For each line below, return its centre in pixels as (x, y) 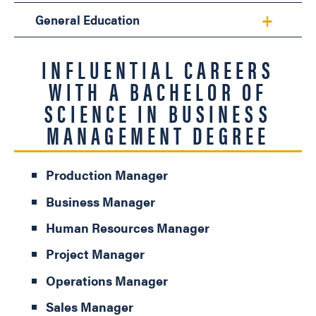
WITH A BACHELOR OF (158, 91)
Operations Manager (107, 280)
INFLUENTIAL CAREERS (158, 69)
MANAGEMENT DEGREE (158, 135)
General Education (87, 20)
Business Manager (101, 201)
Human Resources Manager (128, 228)
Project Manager (95, 254)
